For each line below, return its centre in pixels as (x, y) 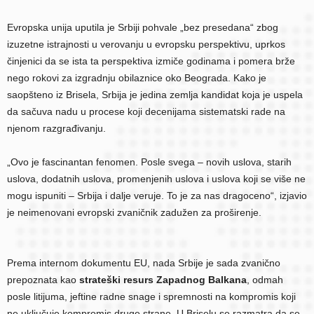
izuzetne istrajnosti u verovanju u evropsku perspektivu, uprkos (146, 44)
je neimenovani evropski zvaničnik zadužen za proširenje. (134, 212)
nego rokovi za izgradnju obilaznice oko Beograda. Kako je (137, 77)
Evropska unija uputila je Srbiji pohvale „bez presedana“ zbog (143, 27)
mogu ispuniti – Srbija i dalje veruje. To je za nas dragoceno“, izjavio (157, 195)
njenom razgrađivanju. (56, 128)
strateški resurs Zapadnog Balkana (163, 279)
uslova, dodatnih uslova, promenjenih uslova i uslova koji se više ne (156, 178)
